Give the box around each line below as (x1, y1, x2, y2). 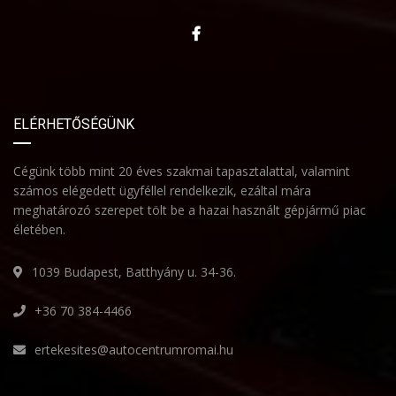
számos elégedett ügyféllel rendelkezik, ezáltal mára (13, 181, 311, 199)
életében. (13, 220, 65, 238)
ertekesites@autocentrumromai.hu (34, 340, 233, 358)
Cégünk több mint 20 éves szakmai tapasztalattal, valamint (13, 162, 350, 179)
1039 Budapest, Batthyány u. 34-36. (32, 263, 236, 280)
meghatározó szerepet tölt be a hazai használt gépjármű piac (13, 201, 366, 218)
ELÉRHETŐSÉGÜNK (13, 115, 134, 133)
